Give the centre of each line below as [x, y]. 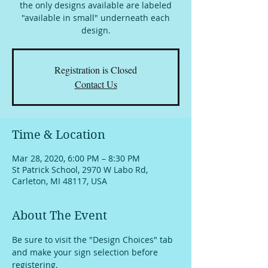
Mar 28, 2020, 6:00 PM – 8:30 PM [76, 158]
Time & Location [59, 135]
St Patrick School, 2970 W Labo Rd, [80, 169]
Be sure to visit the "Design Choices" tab [94, 239]
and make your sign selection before [86, 252]
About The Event [60, 215]
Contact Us [96, 84]
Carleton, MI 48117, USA [60, 181]
